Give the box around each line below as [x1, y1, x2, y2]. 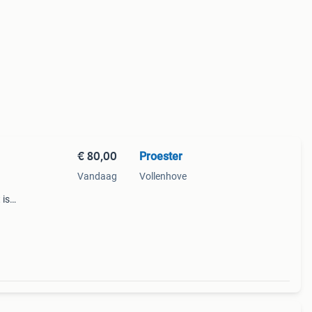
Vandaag [77, 171, 117, 182]
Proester [139, 150, 182, 163]
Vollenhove [139, 171, 187, 182]
